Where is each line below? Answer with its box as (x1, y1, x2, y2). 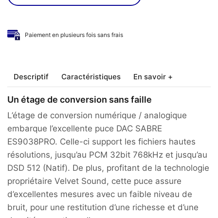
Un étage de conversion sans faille (7, 94, 152, 105)
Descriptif (14, 72, 49, 81)
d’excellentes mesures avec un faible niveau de (7, 189, 192, 199)
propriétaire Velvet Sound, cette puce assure (7, 176, 182, 186)
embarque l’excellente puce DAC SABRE (7, 123, 162, 133)
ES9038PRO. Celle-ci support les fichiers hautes (7, 136, 196, 146)
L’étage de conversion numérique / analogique (7, 110, 187, 120)
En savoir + (133, 72, 173, 81)
